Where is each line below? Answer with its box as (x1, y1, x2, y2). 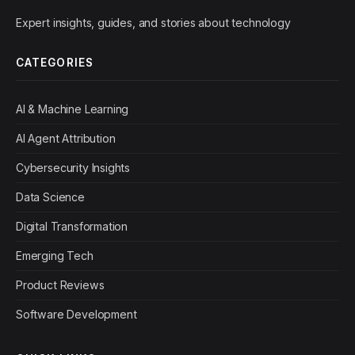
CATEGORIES (16, 56, 94, 70)
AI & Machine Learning (16, 102, 129, 116)
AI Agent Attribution (16, 132, 116, 146)
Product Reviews (16, 278, 105, 292)
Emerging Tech (16, 249, 94, 263)
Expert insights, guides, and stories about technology (16, 16, 291, 30)
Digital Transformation (16, 219, 128, 234)
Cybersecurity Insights (16, 161, 131, 175)
